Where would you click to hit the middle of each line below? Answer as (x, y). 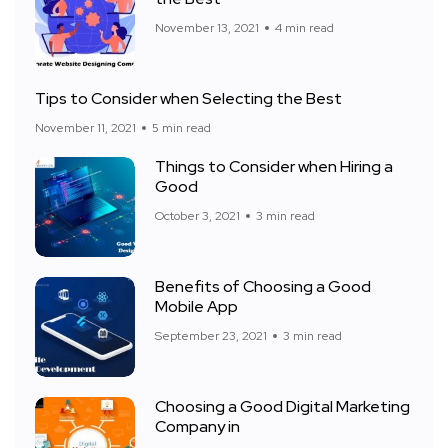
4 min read (304, 28)
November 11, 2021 (85, 128)
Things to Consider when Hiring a (274, 167)
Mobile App (196, 307)
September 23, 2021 (211, 336)
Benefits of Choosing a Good (263, 287)
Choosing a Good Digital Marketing (282, 407)
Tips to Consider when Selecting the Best (188, 99)
